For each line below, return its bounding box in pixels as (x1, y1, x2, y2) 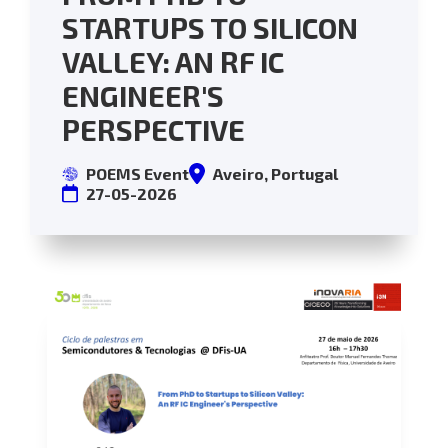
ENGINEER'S (61, 78, 224, 114)
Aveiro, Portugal (212, 164, 338, 184)
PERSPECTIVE (61, 112, 245, 148)
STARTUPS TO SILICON (61, 10, 358, 46)
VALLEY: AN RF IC (61, 44, 284, 80)
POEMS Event (85, 164, 189, 184)
